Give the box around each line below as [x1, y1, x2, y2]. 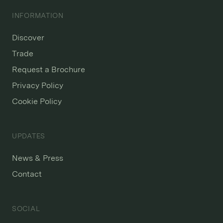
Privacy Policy [12, 80, 63, 90]
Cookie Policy [12, 96, 62, 106]
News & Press [12, 153, 63, 163]
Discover [12, 32, 44, 42]
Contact [12, 169, 42, 179]
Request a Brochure [12, 64, 85, 74]
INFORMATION [12, 11, 64, 19]
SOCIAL [12, 204, 40, 213]
